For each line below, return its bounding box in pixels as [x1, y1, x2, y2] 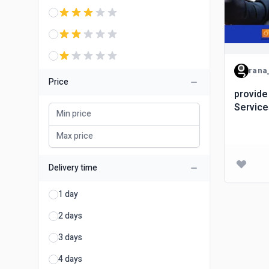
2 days [58, 210, 82, 222]
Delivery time [49, 162, 97, 174]
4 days [58, 253, 82, 265]
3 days [58, 231, 82, 244]
